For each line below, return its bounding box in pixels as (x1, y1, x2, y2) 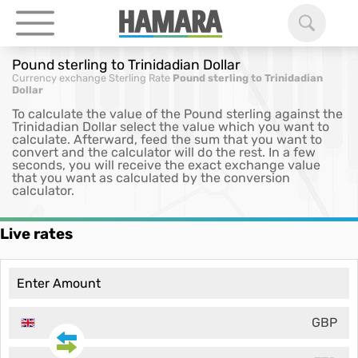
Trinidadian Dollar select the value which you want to (12, 119, 329, 134)
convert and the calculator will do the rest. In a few (12, 145, 316, 160)
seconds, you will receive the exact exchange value (12, 157, 320, 173)
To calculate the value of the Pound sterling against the (12, 106, 343, 121)
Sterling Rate (109, 72, 170, 84)
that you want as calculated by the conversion (12, 170, 290, 185)
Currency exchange (12, 72, 106, 84)
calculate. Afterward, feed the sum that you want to (12, 132, 322, 147)
